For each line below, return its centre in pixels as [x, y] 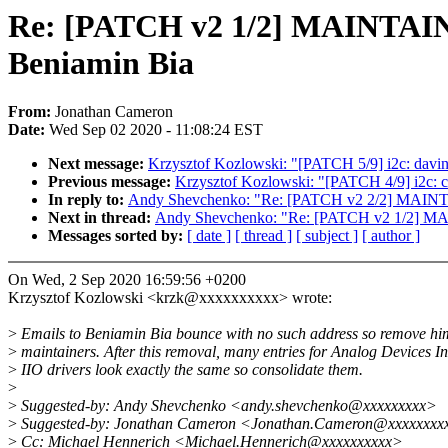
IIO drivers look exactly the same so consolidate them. [190, 370]
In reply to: [88, 200]
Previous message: [111, 182]
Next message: [98, 164]
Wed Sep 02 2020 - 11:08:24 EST [156, 130]
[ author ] [391, 236]
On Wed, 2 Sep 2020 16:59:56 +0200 [127, 280]
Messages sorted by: [117, 236]
